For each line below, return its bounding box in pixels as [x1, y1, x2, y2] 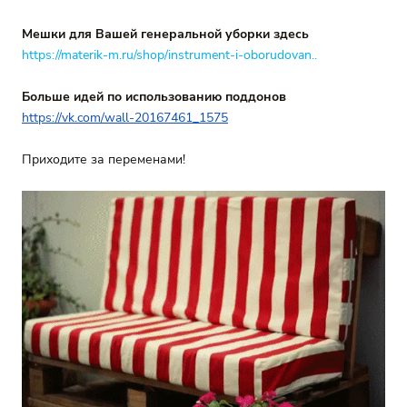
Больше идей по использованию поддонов [22, 88, 286, 105]
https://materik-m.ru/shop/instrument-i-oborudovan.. [22, 46, 317, 64]
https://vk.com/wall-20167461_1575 [22, 109, 228, 126]
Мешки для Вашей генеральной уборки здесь [22, 25, 309, 43]
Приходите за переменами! [22, 151, 185, 168]
